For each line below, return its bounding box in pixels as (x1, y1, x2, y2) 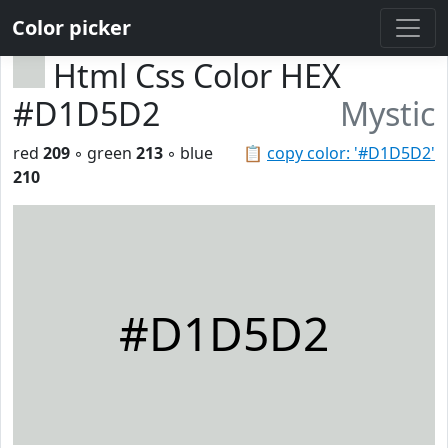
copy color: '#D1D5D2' (267, 142, 435, 164)
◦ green (70, 142, 136, 164)
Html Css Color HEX (53, 54, 341, 97)
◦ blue (163, 142, 213, 164)
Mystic (340, 92, 435, 135)
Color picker (12, 14, 131, 41)
